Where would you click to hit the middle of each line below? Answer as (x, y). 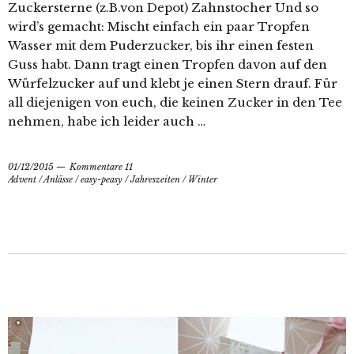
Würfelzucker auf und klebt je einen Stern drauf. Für (173, 83)
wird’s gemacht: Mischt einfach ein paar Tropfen (159, 26)
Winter (203, 179)
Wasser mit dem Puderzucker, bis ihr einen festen (161, 45)
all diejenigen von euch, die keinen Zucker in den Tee (175, 102)
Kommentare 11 (101, 166)
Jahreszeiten (155, 179)
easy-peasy (102, 179)
